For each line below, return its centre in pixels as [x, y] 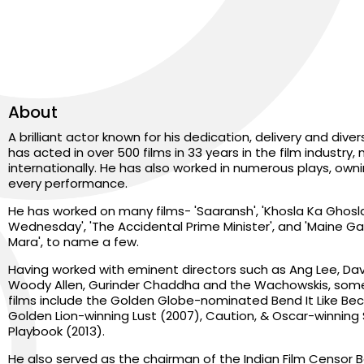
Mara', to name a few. [74, 242]
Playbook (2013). [56, 331]
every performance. [68, 183]
